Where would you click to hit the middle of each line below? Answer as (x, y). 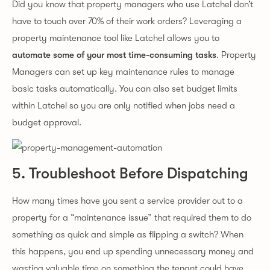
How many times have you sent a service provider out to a (127, 201)
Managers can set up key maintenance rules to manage (123, 71)
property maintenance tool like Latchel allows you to (116, 38)
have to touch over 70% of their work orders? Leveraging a (127, 21)
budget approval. (47, 122)
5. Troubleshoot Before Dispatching (130, 174)
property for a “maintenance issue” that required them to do (132, 218)
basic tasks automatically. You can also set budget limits (125, 88)
